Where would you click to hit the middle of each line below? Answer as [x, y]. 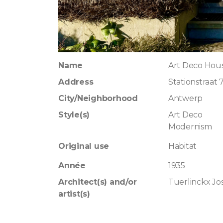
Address [76, 82]
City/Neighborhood [98, 98]
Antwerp [185, 98]
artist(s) [74, 194]
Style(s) [74, 115]
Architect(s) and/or [97, 182]
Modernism [190, 127]
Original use [84, 146]
